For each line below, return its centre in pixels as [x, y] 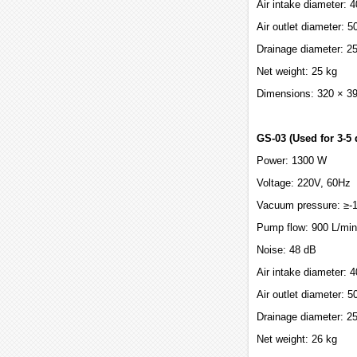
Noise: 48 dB [286, 250]
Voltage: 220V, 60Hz [304, 183]
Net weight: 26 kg [297, 339]
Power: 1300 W [292, 161]
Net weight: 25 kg [297, 71]
